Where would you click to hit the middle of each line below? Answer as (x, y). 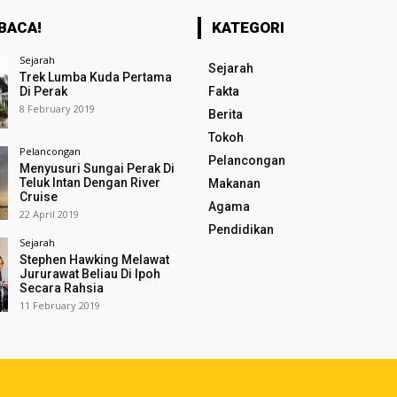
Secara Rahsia (61, 288)
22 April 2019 (49, 214)
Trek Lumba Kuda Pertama (95, 77)
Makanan (234, 183)
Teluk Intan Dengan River (90, 183)
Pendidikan (241, 230)
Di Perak (43, 91)
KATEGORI (248, 27)
